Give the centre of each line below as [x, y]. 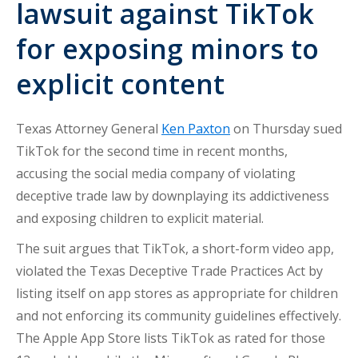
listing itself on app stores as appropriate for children [177, 293]
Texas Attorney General [89, 129]
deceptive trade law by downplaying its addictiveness [173, 196]
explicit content [120, 84]
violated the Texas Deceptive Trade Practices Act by [169, 271]
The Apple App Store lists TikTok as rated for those [171, 338]
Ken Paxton [196, 129]
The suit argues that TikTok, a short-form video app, [175, 249]
